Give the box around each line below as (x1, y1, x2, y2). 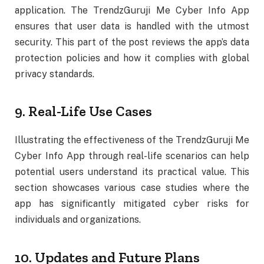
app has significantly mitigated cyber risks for (15, 198, 249, 210)
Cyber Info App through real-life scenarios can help (15, 150, 249, 162)
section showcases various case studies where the (15, 182, 249, 194)
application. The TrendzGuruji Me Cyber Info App (15, 5, 249, 16)
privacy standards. (15, 68, 94, 80)
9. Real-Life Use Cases (15, 103, 152, 120)
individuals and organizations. (15, 214, 141, 226)
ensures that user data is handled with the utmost (15, 21, 249, 32)
